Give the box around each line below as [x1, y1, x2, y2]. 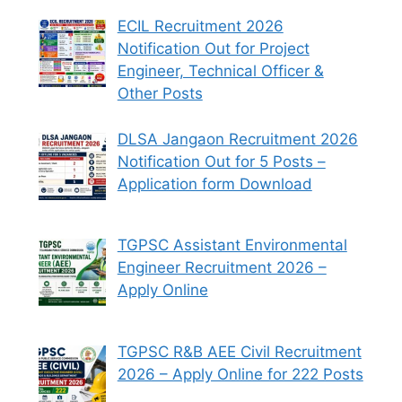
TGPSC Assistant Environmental [117, 236, 347, 255]
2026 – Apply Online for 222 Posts [117, 364, 363, 383]
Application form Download [117, 174, 312, 193]
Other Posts [117, 84, 203, 103]
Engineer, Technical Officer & [117, 62, 324, 81]
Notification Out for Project [117, 39, 310, 58]
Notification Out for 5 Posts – [117, 152, 326, 170]
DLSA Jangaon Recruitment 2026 [117, 129, 358, 148]
